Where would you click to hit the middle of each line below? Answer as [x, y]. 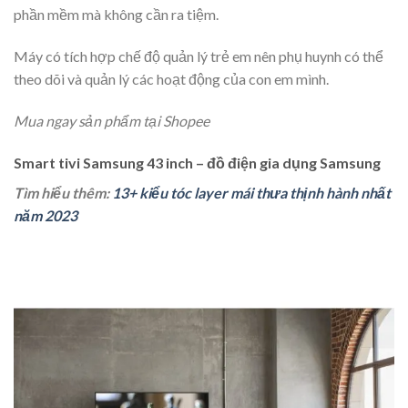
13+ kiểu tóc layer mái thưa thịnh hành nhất [251, 192]
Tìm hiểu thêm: [63, 192]
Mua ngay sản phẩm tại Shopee [112, 120]
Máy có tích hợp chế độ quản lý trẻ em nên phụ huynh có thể [199, 56]
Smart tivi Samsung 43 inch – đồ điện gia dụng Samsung [197, 162]
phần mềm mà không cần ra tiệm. [116, 15]
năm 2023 [46, 215]
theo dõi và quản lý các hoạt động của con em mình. [171, 78]
